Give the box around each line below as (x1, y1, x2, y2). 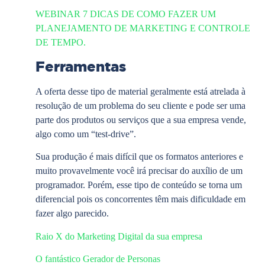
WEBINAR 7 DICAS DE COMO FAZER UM (35, 9, 216, 20)
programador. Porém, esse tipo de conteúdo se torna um (35, 180, 242, 190)
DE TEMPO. (35, 37, 86, 48)
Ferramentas (35, 56, 126, 76)
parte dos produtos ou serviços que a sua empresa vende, (35, 114, 246, 125)
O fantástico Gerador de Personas (35, 254, 160, 264)
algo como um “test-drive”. (35, 128, 136, 139)
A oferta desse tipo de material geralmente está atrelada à (35, 86, 245, 96)
